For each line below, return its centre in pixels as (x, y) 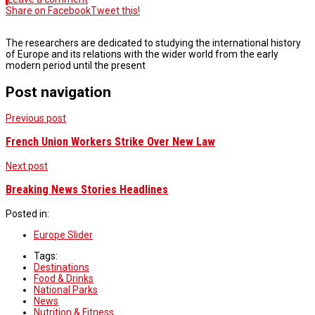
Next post (27, 166)
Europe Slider (63, 234)
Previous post (36, 118)
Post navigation (58, 92)
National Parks (66, 289)
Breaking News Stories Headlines (87, 190)
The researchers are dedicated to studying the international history (153, 43)
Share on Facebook (48, 11)
